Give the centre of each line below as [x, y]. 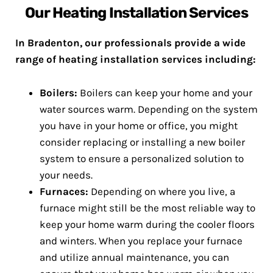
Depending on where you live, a [162, 192]
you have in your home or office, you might [139, 126]
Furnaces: [64, 192]
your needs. [66, 175]
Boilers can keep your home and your [165, 93]
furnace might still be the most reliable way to [147, 208]
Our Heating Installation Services [136, 13]
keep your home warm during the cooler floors [147, 225]
